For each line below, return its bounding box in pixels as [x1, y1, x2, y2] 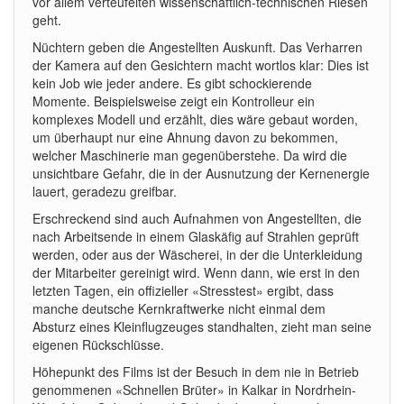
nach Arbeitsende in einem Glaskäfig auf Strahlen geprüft [32, 227, 359, 245]
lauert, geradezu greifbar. [32, 182, 177, 200]
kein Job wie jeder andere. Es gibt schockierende [32, 74, 312, 92]
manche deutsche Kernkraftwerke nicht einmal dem [32, 299, 326, 317]
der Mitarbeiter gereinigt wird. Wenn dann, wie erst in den [32, 263, 360, 281]
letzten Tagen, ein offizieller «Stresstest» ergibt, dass [32, 281, 334, 299]
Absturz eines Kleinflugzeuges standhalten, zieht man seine [32, 317, 372, 335]
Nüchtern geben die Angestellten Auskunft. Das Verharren [32, 38, 363, 56]
